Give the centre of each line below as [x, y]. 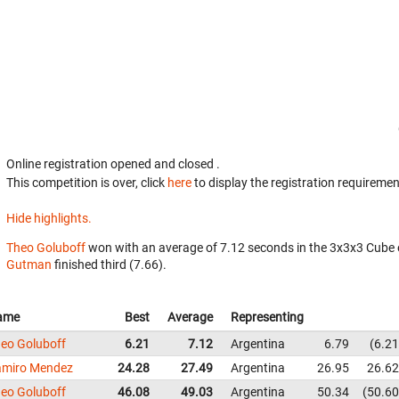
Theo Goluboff [46, 248]
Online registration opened [80, 164]
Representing [267, 317]
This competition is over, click [87, 183]
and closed [185, 164]
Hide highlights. [49, 218]
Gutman [29, 265]
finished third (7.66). [109, 265]
